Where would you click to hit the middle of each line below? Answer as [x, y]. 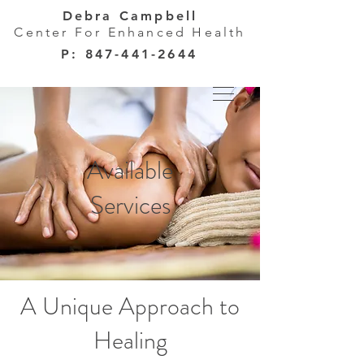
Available [130, 170]
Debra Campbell [130, 16]
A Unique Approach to [130, 306]
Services [130, 205]
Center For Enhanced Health [130, 32]
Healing [130, 340]
